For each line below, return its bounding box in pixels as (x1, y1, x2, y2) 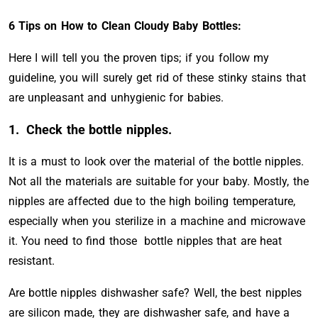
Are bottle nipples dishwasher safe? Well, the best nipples (8, 286, 302, 300)
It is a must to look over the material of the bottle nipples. (8, 155, 305, 168)
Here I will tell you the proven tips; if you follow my (8, 51, 269, 65)
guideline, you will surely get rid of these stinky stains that (8, 71, 306, 84)
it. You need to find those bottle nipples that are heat (8, 234, 282, 248)
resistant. (8, 254, 55, 268)
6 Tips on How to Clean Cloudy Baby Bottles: (8, 19, 241, 33)
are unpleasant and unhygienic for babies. (8, 91, 224, 104)
